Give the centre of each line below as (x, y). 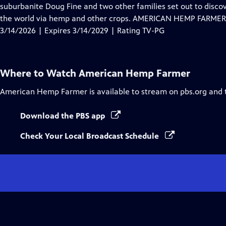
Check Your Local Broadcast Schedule (91, 136)
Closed (84, 6)
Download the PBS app (64, 116)
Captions (88, 18)
